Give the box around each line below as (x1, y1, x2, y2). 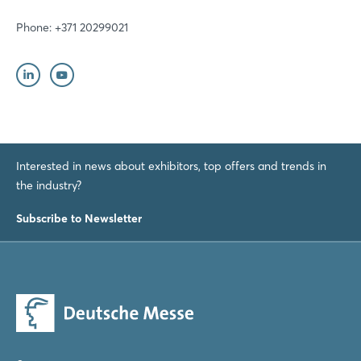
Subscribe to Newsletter (16, 210, 142, 226)
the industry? (16, 177, 81, 193)
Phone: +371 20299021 (16, 19, 128, 35)
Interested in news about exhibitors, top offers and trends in (16, 158, 326, 173)
